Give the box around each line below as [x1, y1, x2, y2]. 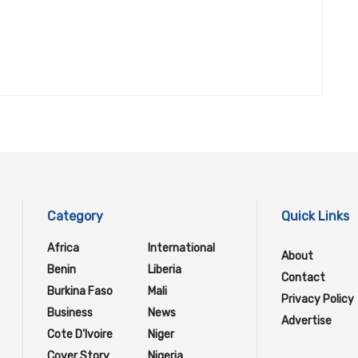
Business [47, 306, 93, 320]
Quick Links [280, 209, 349, 225]
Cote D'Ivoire [47, 328, 113, 342]
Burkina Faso [47, 284, 113, 299]
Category [47, 209, 103, 225]
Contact [280, 271, 325, 285]
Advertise [280, 314, 332, 328]
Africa [47, 241, 79, 256]
